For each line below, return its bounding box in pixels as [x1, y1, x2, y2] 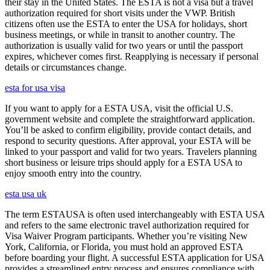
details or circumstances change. [5, 62, 127, 72]
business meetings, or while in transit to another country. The [5, 30, 235, 40]
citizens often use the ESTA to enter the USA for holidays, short [5, 19, 247, 29]
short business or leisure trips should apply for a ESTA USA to [5, 157, 242, 168]
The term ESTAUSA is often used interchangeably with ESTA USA [5, 209, 265, 219]
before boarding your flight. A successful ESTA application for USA [5, 253, 264, 263]
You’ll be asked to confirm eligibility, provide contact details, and [5, 125, 251, 135]
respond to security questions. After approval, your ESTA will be [5, 136, 251, 146]
